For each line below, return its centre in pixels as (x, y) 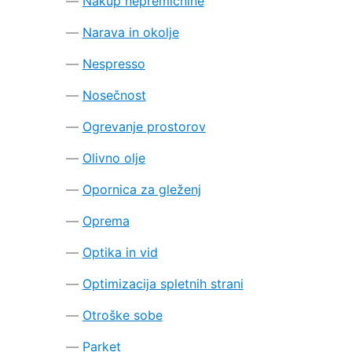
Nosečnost (114, 95)
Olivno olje (114, 158)
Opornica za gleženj (141, 189)
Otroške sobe (122, 315)
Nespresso (114, 63)
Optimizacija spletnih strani (163, 283)
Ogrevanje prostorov (144, 126)
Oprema (106, 220)
